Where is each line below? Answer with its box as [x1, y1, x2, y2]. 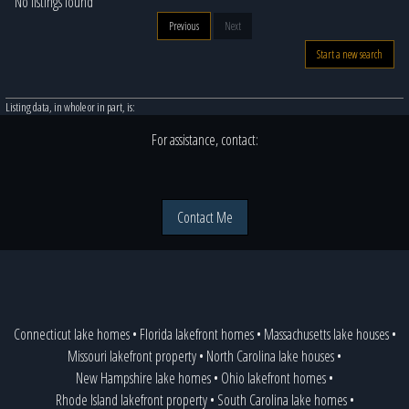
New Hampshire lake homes [76, 368, 211, 388]
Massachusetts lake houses [263, 324, 389, 344]
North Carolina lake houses [206, 346, 334, 366]
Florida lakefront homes [139, 324, 254, 344]
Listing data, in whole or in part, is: [5, 99, 136, 115]
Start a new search [317, 47, 383, 62]
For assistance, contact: [151, 130, 258, 150]
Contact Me [176, 207, 233, 227]
